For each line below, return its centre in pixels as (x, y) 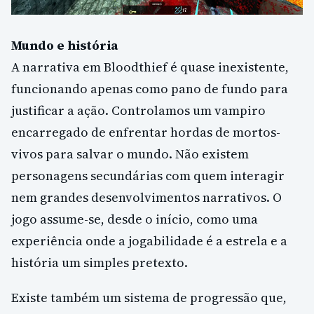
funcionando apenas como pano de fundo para (150, 89)
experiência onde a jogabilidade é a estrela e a (149, 241)
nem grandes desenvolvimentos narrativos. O (146, 198)
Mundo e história (64, 46)
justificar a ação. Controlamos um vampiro (138, 111)
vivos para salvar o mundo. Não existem (130, 154)
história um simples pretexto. (100, 263)
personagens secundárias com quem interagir (148, 176)
